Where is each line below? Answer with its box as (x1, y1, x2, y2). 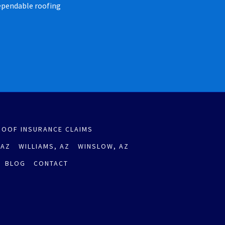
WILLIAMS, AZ (18, 141, 70, 151)
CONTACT (34, 158, 69, 168)
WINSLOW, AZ (77, 141, 129, 151)
